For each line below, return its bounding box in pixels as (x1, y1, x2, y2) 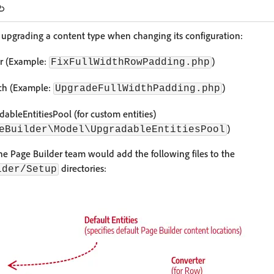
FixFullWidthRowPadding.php (51, 57, 210, 68)
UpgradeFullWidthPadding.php (55, 83, 220, 94)
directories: (59, 162, 106, 174)
